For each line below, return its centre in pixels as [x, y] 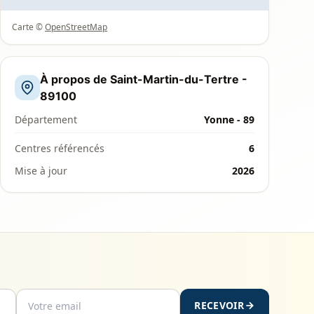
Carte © [28, 27]
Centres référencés [60, 148]
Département [46, 120]
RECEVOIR [219, 305]
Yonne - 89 [229, 120]
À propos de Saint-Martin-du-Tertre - [144, 79]
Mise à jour [41, 171]
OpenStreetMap [76, 27]
